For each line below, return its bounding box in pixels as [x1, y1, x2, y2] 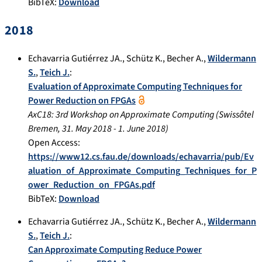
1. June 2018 [118, 122, 166, 135]
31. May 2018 [62, 122, 112, 135]
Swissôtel [219, 108, 254, 121]
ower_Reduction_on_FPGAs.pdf [28, 178, 155, 191]
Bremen [28, 122, 58, 135]
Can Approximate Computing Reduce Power [28, 243, 202, 256]
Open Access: [28, 136, 80, 149]
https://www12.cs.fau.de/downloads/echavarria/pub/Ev [28, 150, 254, 163]
